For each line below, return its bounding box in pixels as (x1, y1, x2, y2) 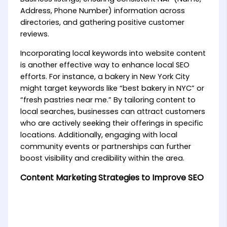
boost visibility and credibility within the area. (20, 153, 184, 163)
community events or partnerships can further (20, 141, 191, 152)
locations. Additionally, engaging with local (20, 129, 177, 140)
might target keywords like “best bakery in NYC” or (20, 83, 204, 93)
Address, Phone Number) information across (20, 6, 185, 16)
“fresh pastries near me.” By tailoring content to (20, 94, 196, 105)
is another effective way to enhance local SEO (20, 59, 190, 70)
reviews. (20, 29, 49, 40)
